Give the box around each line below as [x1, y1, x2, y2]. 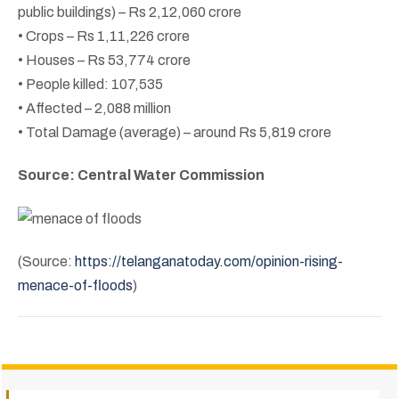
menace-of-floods [18, 278, 133, 294]
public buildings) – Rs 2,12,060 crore [18, 4, 241, 20]
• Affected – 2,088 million [18, 101, 171, 117]
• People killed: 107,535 [18, 77, 163, 93]
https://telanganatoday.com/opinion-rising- [75, 254, 343, 270]
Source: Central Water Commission [18, 167, 265, 183]
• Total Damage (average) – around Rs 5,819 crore [18, 125, 331, 141]
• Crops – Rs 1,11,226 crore [18, 28, 190, 45]
